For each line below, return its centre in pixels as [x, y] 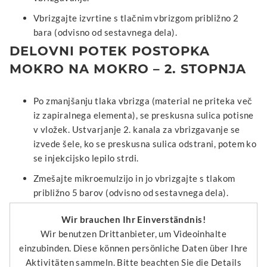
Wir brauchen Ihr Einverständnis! [133, 219]
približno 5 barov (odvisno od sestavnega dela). [131, 192]
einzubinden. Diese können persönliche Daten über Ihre [133, 248]
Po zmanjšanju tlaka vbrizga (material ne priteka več [143, 100]
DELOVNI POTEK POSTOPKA [110, 51]
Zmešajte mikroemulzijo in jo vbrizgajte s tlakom [134, 178]
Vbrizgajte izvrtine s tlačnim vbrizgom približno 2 [136, 18]
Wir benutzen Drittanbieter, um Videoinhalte [133, 233]
